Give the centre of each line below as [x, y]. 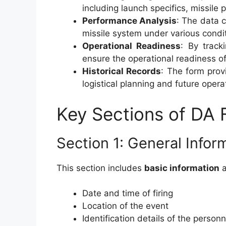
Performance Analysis [130, 21]
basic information [182, 168]
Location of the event [125, 206]
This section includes [100, 168]
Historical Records [122, 71]
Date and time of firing [128, 193]
